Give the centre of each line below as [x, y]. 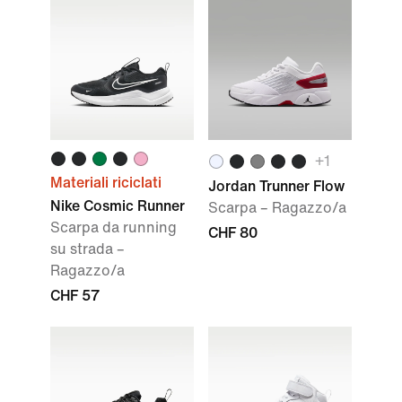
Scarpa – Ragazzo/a [277, 208]
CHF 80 [233, 233]
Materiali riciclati [106, 183]
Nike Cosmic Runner [118, 206]
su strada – [87, 249]
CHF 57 [75, 296]
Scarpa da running [114, 227]
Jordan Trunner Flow [276, 186]
